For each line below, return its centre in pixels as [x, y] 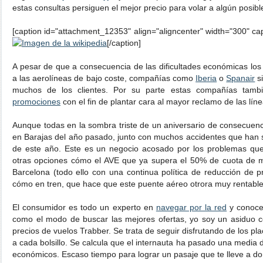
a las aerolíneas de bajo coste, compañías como [104, 78]
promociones [36, 102]
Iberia [206, 78]
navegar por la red [191, 207]
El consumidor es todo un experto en [84, 207]
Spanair [241, 78]
